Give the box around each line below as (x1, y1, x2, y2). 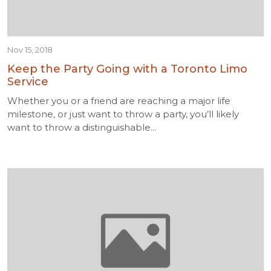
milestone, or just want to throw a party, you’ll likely (7, 108, 239, 120)
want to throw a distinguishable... (7, 122, 156, 133)
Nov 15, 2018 (7, 45, 53, 54)
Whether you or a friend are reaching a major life (7, 95, 230, 106)
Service (7, 75, 48, 88)
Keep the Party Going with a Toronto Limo (7, 62, 247, 76)
